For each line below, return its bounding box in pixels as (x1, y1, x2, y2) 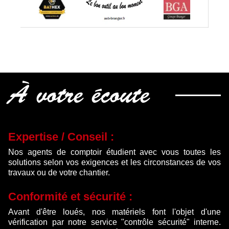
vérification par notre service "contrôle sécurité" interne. (8, 218, 221, 227)
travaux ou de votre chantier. (8, 168, 110, 177)
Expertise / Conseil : (8, 130, 114, 144)
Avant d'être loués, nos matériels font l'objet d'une (8, 208, 221, 217)
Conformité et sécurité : (8, 190, 132, 203)
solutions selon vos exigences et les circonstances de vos (8, 158, 221, 167)
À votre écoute (8, 85, 150, 111)
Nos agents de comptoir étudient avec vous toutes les (8, 148, 221, 157)
